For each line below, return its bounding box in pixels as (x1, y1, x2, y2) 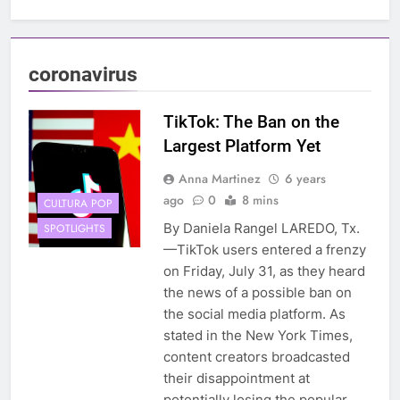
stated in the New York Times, (162, 327, 353, 345)
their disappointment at (162, 370, 310, 387)
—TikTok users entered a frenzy (162, 241, 366, 259)
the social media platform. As (162, 305, 346, 323)
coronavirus (29, 62, 137, 87)
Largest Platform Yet (162, 136, 321, 157)
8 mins (241, 191, 279, 210)
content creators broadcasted (162, 348, 350, 366)
